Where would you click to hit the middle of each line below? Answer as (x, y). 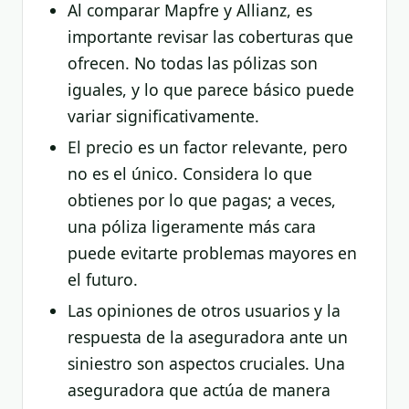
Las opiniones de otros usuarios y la (204, 311)
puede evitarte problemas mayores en (212, 253)
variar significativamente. (163, 115)
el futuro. (102, 280)
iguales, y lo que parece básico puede (210, 89)
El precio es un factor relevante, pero (207, 147)
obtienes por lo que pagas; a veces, (201, 200)
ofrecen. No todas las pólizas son (192, 63)
